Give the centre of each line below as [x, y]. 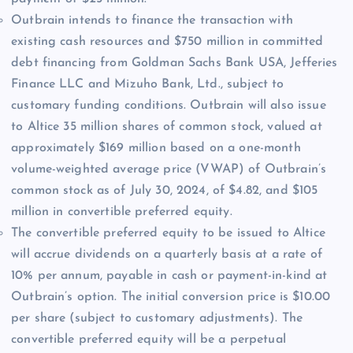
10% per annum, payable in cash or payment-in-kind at [169, 275]
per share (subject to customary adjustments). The [157, 318]
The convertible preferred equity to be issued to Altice [168, 233]
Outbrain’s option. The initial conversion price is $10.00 [171, 297]
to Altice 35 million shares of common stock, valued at [167, 126]
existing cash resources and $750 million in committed [167, 41]
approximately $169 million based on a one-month [156, 148]
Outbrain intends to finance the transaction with [152, 20]
